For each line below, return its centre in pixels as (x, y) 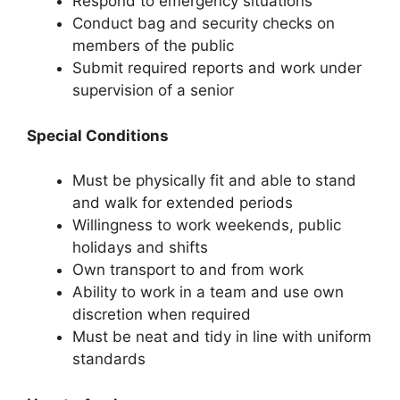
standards (109, 359)
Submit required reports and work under (217, 68)
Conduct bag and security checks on (204, 24)
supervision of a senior (153, 91)
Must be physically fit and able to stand (214, 181)
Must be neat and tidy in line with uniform (222, 337)
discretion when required (162, 315)
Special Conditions (98, 135)
